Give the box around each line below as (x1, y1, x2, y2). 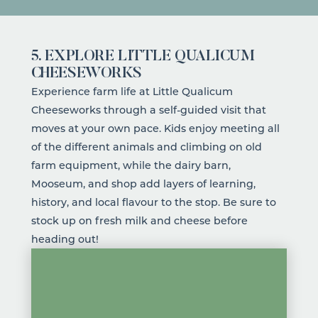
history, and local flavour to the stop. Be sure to (31, 194, 276, 209)
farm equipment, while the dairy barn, (31, 158, 231, 172)
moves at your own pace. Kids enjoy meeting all (31, 121, 280, 135)
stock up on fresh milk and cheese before (31, 213, 248, 227)
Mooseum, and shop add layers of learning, (31, 176, 256, 190)
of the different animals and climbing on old (31, 139, 262, 153)
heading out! (31, 231, 99, 246)
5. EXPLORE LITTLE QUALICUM (31, 48, 255, 65)
